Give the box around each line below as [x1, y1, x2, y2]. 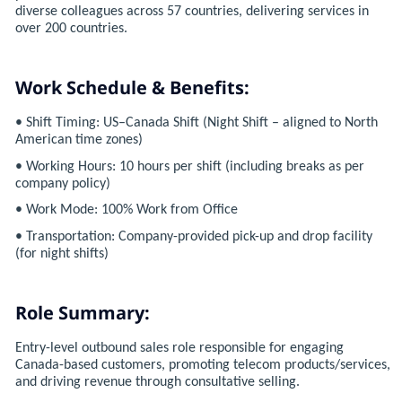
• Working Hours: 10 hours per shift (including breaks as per [14, 159, 364, 174]
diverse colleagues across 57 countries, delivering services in [14, 4, 369, 19]
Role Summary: [14, 301, 150, 326]
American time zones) [14, 132, 143, 147]
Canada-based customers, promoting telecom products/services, [14, 357, 390, 372]
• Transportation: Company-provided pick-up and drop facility [14, 229, 372, 244]
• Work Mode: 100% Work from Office [14, 203, 238, 218]
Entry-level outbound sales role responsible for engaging [14, 340, 344, 355]
